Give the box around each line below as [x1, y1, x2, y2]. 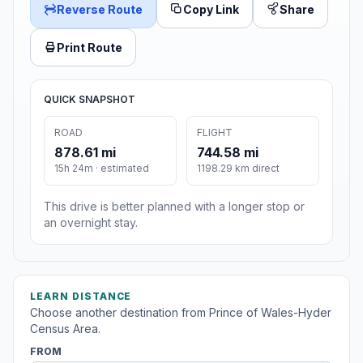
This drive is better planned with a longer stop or [44, 199, 305, 213]
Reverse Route [57, 2, 143, 16]
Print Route [57, 40, 122, 54]
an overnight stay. [44, 215, 138, 229]
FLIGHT [197, 126, 233, 139]
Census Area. [30, 321, 100, 335]
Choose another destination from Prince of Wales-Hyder [30, 305, 331, 319]
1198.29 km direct [197, 161, 280, 174]
